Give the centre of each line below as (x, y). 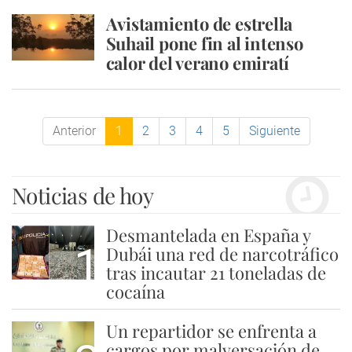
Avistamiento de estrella (199, 24)
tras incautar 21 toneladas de (216, 273)
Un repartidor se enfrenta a (211, 331)
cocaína (135, 291)
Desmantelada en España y (208, 235)
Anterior (74, 131)
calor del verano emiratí (198, 63)
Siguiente (274, 131)
